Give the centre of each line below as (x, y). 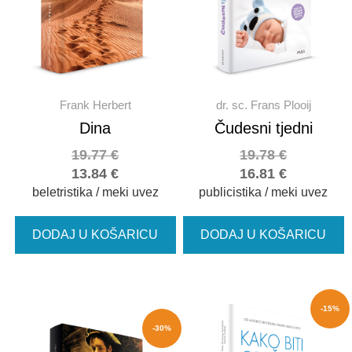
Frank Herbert (95, 105)
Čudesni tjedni (263, 128)
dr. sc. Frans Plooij (263, 105)
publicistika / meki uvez (264, 192)
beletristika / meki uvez (95, 192)
